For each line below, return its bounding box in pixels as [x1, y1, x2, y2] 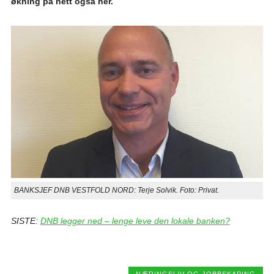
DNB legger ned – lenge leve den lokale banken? [40, 215, 230, 226]
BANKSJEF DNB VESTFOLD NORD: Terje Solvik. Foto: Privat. [13, 185, 219, 194]
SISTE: [10, 215, 40, 226]
